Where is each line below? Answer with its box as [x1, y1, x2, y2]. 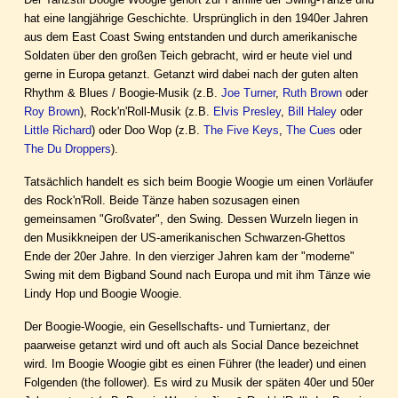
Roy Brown [24, 105, 80, 119]
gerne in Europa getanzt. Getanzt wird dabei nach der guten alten [24, 68, 358, 82]
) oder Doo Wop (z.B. [92, 123, 203, 138]
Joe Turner [221, 86, 275, 100]
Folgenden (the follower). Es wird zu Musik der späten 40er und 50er [24, 376, 374, 390]
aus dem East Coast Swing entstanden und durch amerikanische [24, 30, 357, 44]
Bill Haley [288, 105, 340, 119]
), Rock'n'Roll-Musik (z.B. [80, 105, 213, 119]
